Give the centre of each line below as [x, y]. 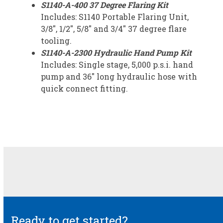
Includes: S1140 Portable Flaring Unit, [115, 16]
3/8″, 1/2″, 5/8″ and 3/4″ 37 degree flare [114, 28]
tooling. [56, 40]
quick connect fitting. [85, 88]
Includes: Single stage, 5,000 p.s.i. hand [117, 64]
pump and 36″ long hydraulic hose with [119, 76]
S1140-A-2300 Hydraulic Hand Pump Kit [116, 52]
